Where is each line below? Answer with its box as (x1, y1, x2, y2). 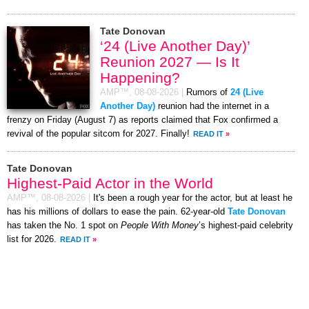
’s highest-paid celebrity (199, 221, 293, 231)
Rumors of (186, 88, 230, 98)
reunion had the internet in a (155, 101, 269, 112)
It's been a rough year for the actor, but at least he (93, 193, 292, 203)
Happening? (100, 70, 180, 86)
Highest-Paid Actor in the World (7, 175, 213, 192)
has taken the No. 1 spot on (7, 221, 121, 231)
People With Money (121, 221, 199, 231)
